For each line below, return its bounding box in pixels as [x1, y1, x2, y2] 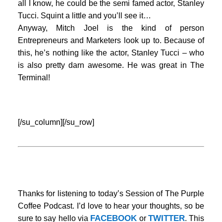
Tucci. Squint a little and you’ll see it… [17, 11, 151, 20]
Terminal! [17, 73, 50, 82]
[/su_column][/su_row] [17, 118, 94, 127]
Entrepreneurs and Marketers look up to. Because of [17, 36, 205, 45]
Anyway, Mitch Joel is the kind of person [17, 24, 205, 33]
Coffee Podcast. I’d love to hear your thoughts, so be [17, 202, 205, 211]
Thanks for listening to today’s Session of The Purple [17, 189, 205, 198]
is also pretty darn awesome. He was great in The [17, 61, 205, 70]
